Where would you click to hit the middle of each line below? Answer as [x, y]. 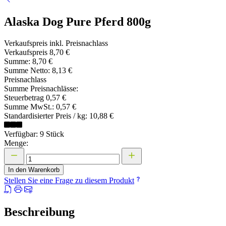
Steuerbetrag [25, 98]
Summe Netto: [28, 71]
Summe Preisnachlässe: [41, 89]
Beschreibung [39, 212]
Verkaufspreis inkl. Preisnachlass [56, 43]
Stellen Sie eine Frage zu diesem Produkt [69, 181]
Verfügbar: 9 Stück [34, 134]
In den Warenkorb [34, 170]
